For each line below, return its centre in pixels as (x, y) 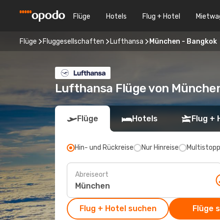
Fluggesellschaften (73, 41)
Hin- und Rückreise (104, 148)
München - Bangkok (183, 41)
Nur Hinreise (160, 148)
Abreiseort (92, 174)
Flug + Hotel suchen (118, 208)
